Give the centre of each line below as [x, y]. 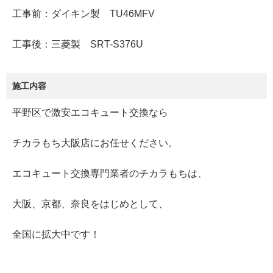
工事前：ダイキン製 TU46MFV [83, 14]
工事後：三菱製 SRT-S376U [78, 44]
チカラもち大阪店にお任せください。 [95, 143]
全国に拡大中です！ [56, 235]
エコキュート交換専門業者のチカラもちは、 [110, 174]
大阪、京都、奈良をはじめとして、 [90, 204]
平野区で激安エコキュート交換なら [90, 113]
